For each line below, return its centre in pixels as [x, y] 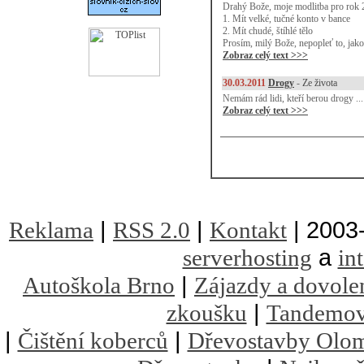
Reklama [51, 230]
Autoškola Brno [99, 285]
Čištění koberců [93, 340]
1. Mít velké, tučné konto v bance [286, 19]
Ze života [320, 83]
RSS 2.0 [152, 230]
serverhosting [247, 258]
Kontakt [248, 230]
